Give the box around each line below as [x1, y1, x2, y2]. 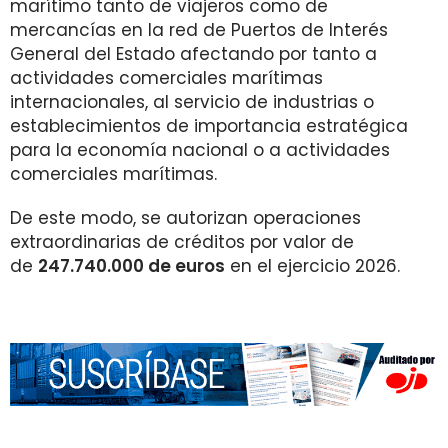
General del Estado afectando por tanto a [10, 42, 377, 66]
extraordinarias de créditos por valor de [10, 230, 354, 254]
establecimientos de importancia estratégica [10, 114, 408, 138]
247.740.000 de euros [38, 254, 225, 278]
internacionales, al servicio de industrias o [10, 90, 374, 114]
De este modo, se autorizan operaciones [10, 206, 361, 230]
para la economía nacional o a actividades [10, 138, 390, 162]
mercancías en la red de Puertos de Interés [10, 18, 388, 42]
